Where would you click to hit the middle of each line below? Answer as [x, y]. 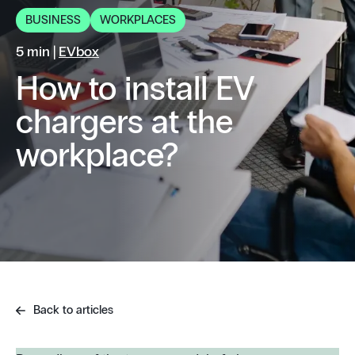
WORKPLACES [138, 20]
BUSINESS [53, 20]
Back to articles [72, 310]
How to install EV [135, 90]
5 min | [37, 52]
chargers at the [124, 123]
